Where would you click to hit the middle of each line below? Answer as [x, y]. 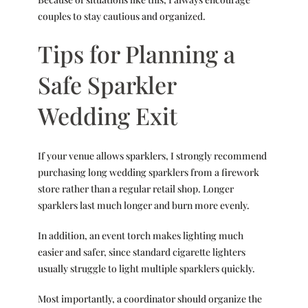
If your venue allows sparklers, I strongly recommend [152, 155]
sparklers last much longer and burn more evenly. [143, 205]
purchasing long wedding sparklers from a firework [148, 172]
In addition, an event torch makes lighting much [140, 235]
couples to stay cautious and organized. [121, 16]
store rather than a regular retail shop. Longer [135, 188]
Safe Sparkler [107, 84]
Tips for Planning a [136, 53]
